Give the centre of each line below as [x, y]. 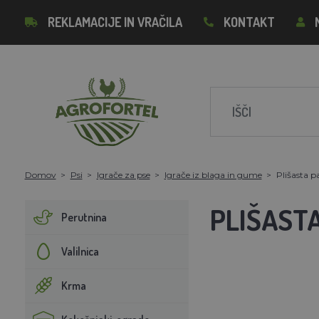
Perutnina [84, 217]
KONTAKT [249, 22]
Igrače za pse [123, 174]
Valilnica [80, 251]
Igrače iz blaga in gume [213, 174]
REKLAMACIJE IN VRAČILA [115, 22]
